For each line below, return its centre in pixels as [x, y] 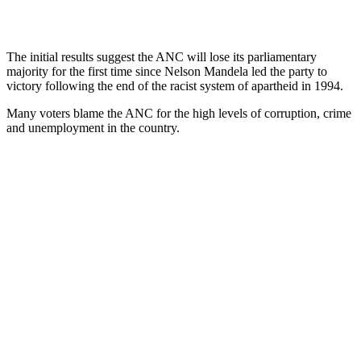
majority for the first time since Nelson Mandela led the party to [167, 71]
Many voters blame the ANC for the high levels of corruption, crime [179, 113]
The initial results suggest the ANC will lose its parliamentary [162, 56]
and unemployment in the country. [93, 127]
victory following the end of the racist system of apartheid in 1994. [175, 85]
